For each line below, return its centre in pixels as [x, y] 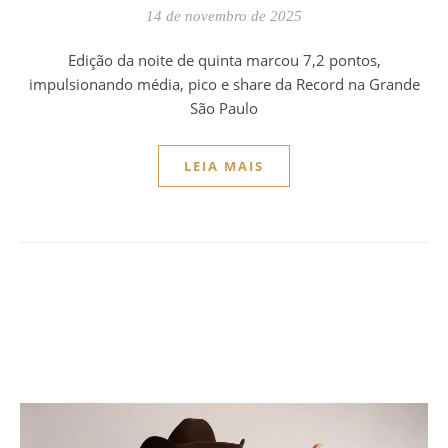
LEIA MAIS [224, 165]
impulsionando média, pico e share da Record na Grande [224, 83]
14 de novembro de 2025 [224, 15]
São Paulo [224, 107]
